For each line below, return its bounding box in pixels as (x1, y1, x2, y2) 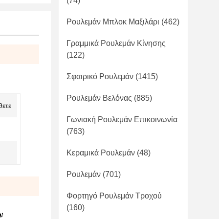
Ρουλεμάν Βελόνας (66, 94, 132, 102)
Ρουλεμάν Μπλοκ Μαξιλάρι (66, 18, 159, 26)
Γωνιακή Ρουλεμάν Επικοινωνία (66, 115, 177, 124)
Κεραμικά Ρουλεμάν (66, 149, 135, 157)
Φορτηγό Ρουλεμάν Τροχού (66, 192, 162, 200)
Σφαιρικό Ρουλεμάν (66, 72, 133, 81)
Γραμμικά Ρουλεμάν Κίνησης (66, 39, 166, 47)
